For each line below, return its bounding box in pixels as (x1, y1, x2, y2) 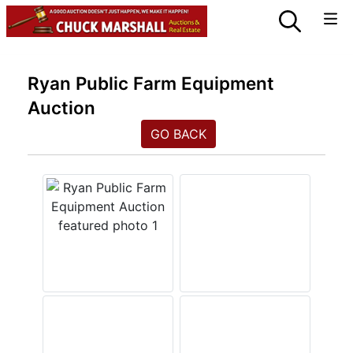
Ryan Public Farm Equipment (28, 72, 274, 94)
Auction (28, 97, 95, 118)
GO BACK (150, 126, 206, 142)
